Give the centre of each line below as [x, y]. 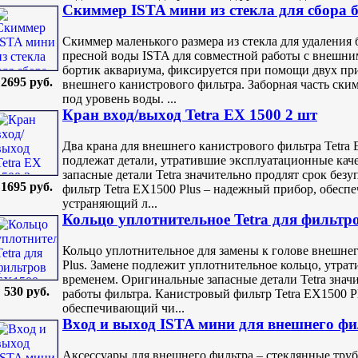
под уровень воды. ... [119, 98]
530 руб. [26, 292]
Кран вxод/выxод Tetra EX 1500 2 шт [190, 115]
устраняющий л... [110, 203]
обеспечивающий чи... [123, 308]
